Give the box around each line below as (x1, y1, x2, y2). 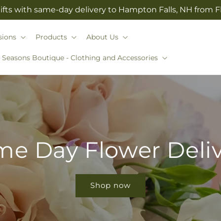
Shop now (90, 181, 131, 190)
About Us (86, 32, 118, 41)
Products (35, 32, 67, 41)
